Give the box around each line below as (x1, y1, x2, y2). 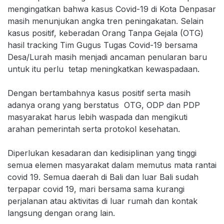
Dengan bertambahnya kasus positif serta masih (7, 88, 190, 98)
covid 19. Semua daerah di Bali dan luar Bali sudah (7, 172, 198, 182)
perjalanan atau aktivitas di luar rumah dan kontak (7, 196, 197, 206)
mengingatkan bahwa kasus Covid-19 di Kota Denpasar (7, 4, 216, 14)
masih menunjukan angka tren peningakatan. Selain (7, 16, 203, 26)
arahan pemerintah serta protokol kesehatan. (7, 124, 180, 134)
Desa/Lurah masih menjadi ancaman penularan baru (7, 52, 207, 62)
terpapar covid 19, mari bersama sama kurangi (7, 184, 184, 194)
